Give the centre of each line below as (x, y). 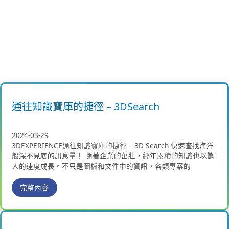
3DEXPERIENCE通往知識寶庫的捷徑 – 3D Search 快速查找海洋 (113, 145)
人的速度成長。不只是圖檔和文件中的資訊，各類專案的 (101, 166)
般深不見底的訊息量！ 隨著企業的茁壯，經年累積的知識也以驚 (113, 155)
